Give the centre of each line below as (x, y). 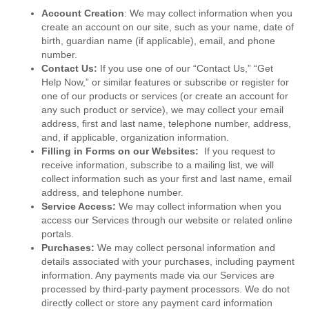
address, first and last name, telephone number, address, (166, 124)
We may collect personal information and (186, 248)
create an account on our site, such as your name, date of (168, 27)
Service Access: (80, 207)
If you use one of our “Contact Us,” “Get (187, 69)
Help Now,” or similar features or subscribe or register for (165, 82)
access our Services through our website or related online (167, 220)
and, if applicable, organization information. (135, 138)
